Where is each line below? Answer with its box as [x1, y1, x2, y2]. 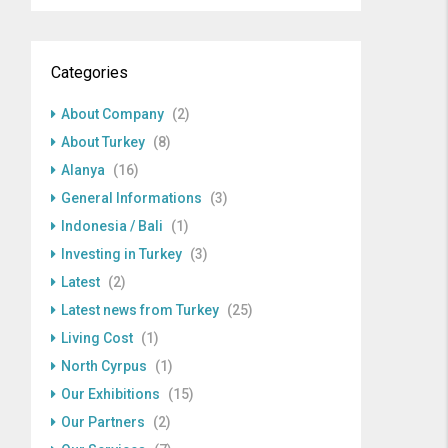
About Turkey [61, 134, 145, 150]
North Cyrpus [61, 358, 147, 374]
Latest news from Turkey [61, 302, 219, 318]
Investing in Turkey [61, 246, 182, 262]
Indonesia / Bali [61, 218, 163, 234]
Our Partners [61, 414, 145, 430]
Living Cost [61, 330, 133, 346]
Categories [51, 63, 128, 82]
